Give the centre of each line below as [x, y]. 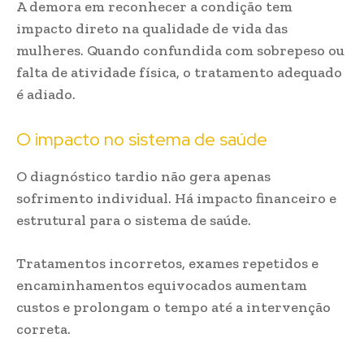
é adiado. [46, 94]
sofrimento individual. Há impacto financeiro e [176, 198]
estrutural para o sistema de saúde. [134, 220]
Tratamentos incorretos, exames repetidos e [167, 263]
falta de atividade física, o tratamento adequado [179, 72]
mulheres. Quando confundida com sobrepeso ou [180, 50]
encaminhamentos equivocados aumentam [162, 285]
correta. [43, 329]
